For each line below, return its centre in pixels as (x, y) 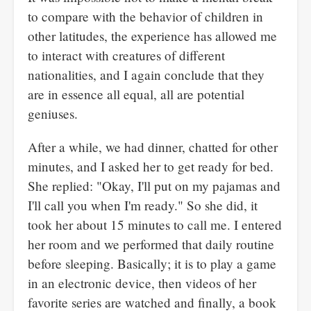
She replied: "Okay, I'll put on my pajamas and (154, 186)
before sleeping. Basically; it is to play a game (152, 263)
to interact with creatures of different (126, 55)
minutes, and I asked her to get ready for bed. (151, 166)
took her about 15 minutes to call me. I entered (155, 225)
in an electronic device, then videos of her (142, 283)
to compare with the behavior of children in (145, 16)
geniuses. (53, 114)
